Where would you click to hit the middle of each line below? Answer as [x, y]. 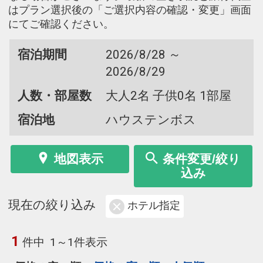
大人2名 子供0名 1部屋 [168, 95]
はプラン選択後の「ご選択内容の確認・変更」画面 [130, 10]
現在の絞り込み [52, 205]
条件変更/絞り [202, 159]
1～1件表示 [79, 242]
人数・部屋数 [54, 95]
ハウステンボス [151, 119]
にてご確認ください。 [61, 24]
